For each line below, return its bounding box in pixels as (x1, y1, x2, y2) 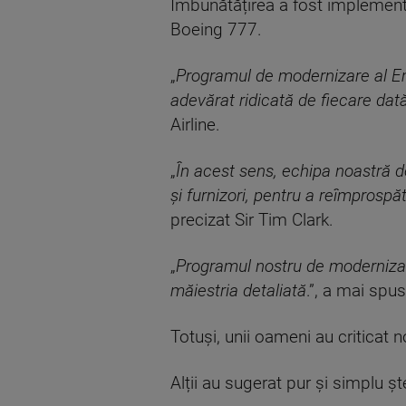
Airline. (170, 114, 220, 135)
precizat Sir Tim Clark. (170, 209, 333, 230)
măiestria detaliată (170, 280, 306, 301)
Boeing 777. (170, 19, 262, 40)
